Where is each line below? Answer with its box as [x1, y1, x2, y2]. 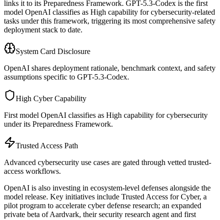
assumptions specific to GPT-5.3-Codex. [4, 72, 129, 81]
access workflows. [4, 166, 61, 175]
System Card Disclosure [16, 47, 90, 55]
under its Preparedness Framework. [4, 119, 113, 128]
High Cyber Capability [16, 94, 86, 103]
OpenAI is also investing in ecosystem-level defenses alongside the [4, 183, 211, 192]
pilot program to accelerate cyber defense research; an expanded [4, 201, 201, 210]
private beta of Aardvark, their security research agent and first [4, 210, 196, 219]
